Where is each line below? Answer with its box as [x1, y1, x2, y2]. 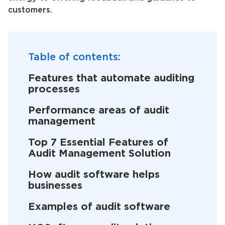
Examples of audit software [28, 202, 170, 211]
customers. [8, 7, 52, 14]
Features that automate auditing [28, 74, 194, 83]
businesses [28, 181, 82, 190]
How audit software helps [28, 170, 160, 179]
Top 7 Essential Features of [28, 138, 168, 147]
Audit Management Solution [28, 149, 171, 158]
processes [28, 85, 80, 94]
